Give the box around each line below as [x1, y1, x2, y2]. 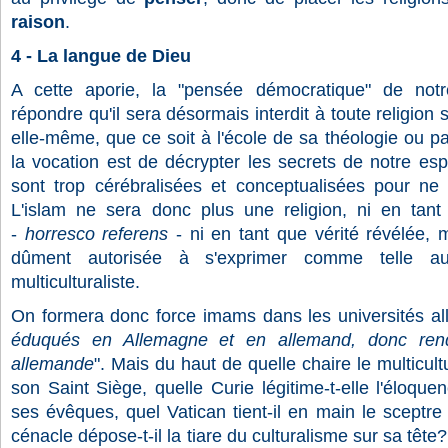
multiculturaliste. [11, 272, 140, 292]
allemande [11, 354, 94, 374]
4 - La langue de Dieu [11, 46, 191, 66]
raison [11, 12, 65, 32]
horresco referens [24, 224, 169, 244]
